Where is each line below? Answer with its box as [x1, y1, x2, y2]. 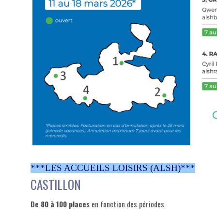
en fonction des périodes [90, 198, 164, 209]
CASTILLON [31, 175, 81, 194]
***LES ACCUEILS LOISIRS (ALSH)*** [31, 163, 195, 173]
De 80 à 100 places [31, 198, 90, 209]
